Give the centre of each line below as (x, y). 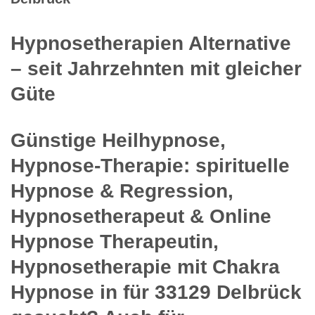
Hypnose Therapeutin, (115, 241)
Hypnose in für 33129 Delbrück (156, 292)
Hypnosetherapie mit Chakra (145, 266)
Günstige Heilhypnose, (118, 140)
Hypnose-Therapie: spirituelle (150, 165)
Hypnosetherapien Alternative (151, 43)
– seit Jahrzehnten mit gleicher (156, 68)
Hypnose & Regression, (122, 191)
